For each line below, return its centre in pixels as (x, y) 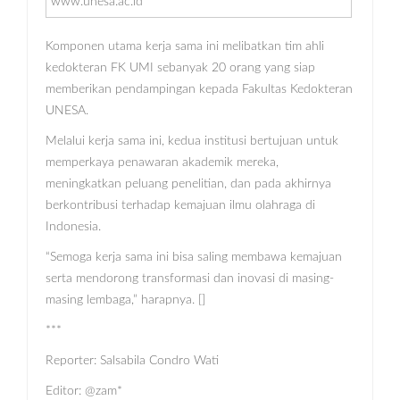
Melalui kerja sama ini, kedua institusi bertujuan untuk (192, 142)
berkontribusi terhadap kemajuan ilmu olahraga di (180, 206)
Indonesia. (73, 227)
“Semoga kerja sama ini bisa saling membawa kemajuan (194, 258)
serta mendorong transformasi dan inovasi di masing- (190, 279)
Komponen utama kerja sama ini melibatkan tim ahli (185, 47)
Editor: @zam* (84, 392)
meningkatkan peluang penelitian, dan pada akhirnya (188, 184)
